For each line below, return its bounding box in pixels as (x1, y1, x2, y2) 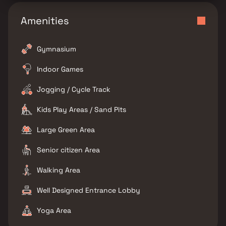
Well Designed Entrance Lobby (37, 186, 140, 195)
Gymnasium (37, 44, 76, 53)
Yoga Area (37, 206, 71, 215)
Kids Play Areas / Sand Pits (37, 105, 126, 114)
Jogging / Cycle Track (37, 85, 110, 94)
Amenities (21, 14, 69, 27)
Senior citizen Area (37, 145, 100, 154)
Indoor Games (37, 65, 83, 74)
